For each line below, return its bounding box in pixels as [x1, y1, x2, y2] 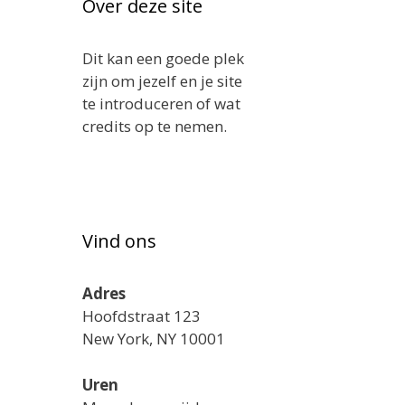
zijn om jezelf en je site [82, 71, 242, 92]
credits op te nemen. [82, 116, 227, 137]
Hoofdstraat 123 [82, 306, 201, 327]
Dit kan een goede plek [82, 48, 244, 70]
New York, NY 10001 [82, 328, 225, 350]
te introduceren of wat [82, 93, 240, 115]
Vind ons [82, 229, 156, 254]
